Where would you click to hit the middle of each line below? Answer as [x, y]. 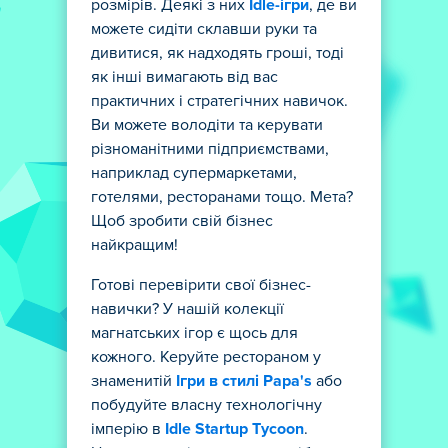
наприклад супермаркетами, [194, 173]
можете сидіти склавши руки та [204, 29]
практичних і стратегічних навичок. [219, 101]
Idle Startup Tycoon [234, 429]
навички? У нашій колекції [187, 309]
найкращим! [134, 245]
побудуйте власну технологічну [206, 405]
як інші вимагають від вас [184, 77]
